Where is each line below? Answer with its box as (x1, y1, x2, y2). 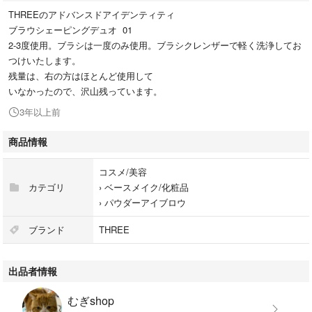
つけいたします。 (8, 53, 81, 67)
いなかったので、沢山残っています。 (8, 84, 162, 97)
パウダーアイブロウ (104, 195, 186, 209)
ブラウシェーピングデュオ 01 (8, 22, 132, 36)
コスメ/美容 (99, 164, 147, 178)
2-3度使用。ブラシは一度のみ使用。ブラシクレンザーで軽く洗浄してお (8, 38, 302, 52)
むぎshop (68, 292, 115, 309)
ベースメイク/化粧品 (104, 180, 189, 194)
